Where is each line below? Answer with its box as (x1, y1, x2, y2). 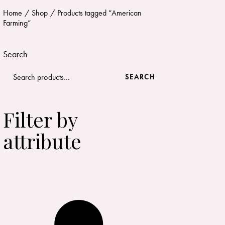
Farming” (3, 18, 32, 29)
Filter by (3, 106, 78, 133)
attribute (3, 128, 82, 155)
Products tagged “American (57, 8, 142, 19)
